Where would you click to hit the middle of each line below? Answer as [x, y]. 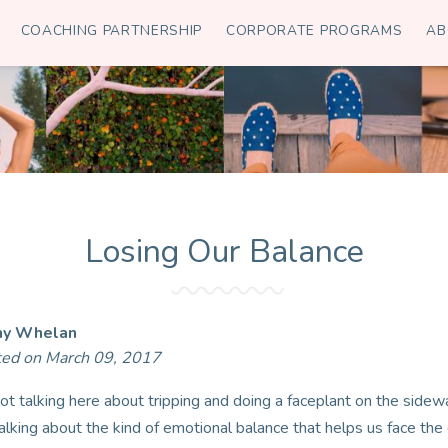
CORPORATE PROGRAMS [314, 30]
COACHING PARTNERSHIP [111, 30]
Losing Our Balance [224, 251]
